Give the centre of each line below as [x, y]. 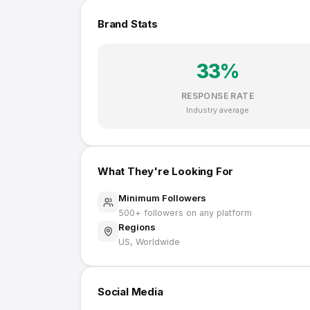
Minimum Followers [162, 198]
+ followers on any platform [193, 213]
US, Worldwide [149, 242]
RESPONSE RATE [218, 96]
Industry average [218, 110]
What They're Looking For [166, 171]
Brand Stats [128, 24]
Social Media [130, 292]
